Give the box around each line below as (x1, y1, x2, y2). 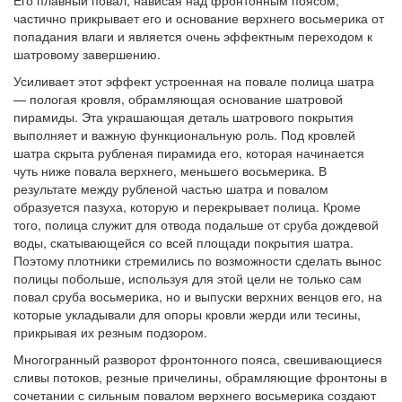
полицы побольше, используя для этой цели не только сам (13, 269, 362, 287)
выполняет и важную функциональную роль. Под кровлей (13, 126, 355, 144)
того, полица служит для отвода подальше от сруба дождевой (13, 215, 379, 233)
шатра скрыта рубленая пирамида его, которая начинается (13, 144, 364, 162)
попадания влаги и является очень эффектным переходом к (13, 27, 372, 45)
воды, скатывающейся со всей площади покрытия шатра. (13, 233, 354, 251)
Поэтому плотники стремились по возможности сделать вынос (13, 251, 381, 269)
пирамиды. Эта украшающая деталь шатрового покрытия (13, 108, 354, 126)
